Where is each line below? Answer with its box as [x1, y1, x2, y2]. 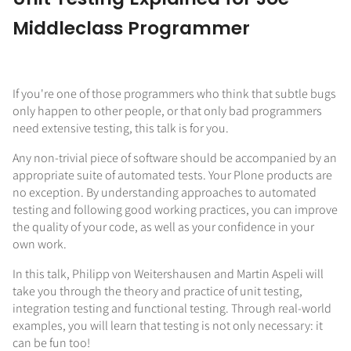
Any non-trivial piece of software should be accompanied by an [13, 150, 337, 167]
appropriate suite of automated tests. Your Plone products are [13, 167, 332, 184]
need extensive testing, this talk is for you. [13, 120, 229, 137]
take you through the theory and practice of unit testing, [13, 283, 302, 300]
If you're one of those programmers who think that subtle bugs [13, 85, 336, 103]
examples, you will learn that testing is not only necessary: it [13, 317, 323, 335]
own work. [13, 236, 67, 253]
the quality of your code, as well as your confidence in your [13, 219, 314, 236]
